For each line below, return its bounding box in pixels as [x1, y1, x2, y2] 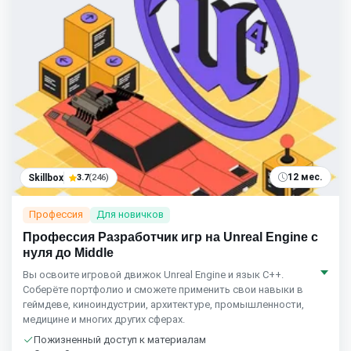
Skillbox [28, 172, 63, 183]
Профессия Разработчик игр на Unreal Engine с [23, 230, 318, 244]
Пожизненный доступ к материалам [34, 333, 206, 346]
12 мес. [288, 171, 323, 183]
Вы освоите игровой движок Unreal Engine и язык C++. [23, 268, 284, 280]
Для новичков [96, 208, 164, 221]
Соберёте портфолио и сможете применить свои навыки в [23, 283, 303, 295]
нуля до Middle [23, 245, 114, 259]
